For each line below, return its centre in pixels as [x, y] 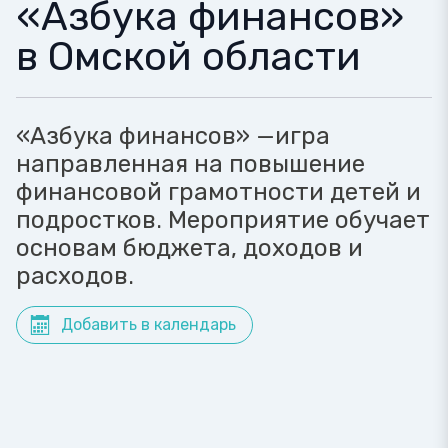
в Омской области [188, 56]
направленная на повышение [190, 164]
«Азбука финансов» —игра [173, 136]
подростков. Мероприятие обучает [223, 220]
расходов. [75, 276]
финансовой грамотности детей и [218, 192]
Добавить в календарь [148, 324]
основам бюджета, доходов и [189, 248]
